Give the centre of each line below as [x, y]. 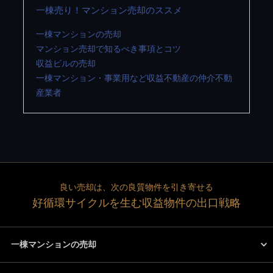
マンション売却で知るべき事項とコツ [108, 49]
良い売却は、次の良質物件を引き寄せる [136, 187]
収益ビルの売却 [66, 63]
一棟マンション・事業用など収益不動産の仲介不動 [134, 78]
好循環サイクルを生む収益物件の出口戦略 [136, 203]
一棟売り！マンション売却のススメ [109, 10]
